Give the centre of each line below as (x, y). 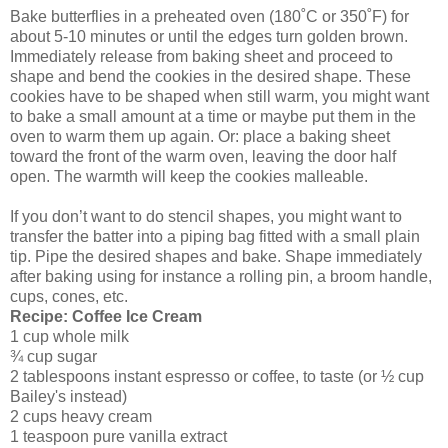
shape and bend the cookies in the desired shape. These (210, 76)
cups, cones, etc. (69, 296)
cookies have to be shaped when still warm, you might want (219, 96)
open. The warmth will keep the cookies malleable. (189, 176)
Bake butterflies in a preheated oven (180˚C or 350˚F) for (209, 16)
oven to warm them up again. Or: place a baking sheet (200, 136)
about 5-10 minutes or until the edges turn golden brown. (209, 36)
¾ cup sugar (53, 356)
